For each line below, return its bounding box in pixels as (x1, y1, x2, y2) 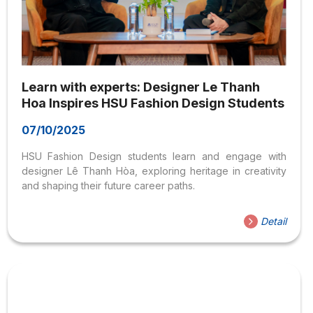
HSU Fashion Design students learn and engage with (21, 150, 286, 162)
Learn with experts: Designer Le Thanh (21, 79, 260, 94)
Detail (257, 214, 286, 227)
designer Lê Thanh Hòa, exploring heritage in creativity (21, 164, 286, 177)
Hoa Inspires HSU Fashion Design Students (21, 95, 284, 110)
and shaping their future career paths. (21, 179, 195, 191)
